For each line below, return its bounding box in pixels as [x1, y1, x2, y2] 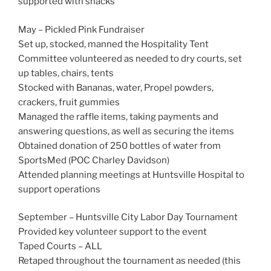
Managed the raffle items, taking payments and [18, 111, 218, 122]
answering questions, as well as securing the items [18, 125, 234, 137]
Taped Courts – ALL [18, 241, 102, 252]
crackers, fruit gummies [18, 96, 120, 108]
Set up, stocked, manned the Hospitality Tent [18, 38, 209, 50]
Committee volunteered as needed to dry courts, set [18, 53, 242, 64]
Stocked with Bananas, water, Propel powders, [18, 82, 214, 93]
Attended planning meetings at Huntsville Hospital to [18, 169, 244, 180]
